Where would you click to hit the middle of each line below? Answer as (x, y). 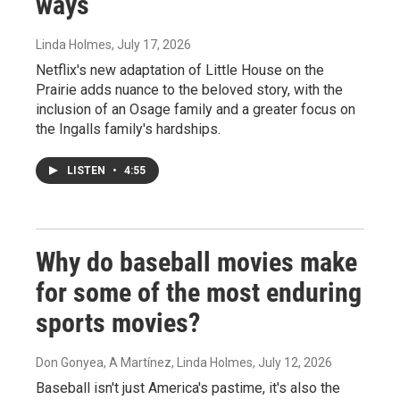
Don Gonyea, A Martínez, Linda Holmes (144, 362)
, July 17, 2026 (151, 45)
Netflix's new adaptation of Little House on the (180, 70)
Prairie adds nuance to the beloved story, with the (189, 90)
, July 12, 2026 (292, 362)
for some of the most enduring (199, 292)
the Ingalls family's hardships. (128, 129)
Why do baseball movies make (196, 262)
